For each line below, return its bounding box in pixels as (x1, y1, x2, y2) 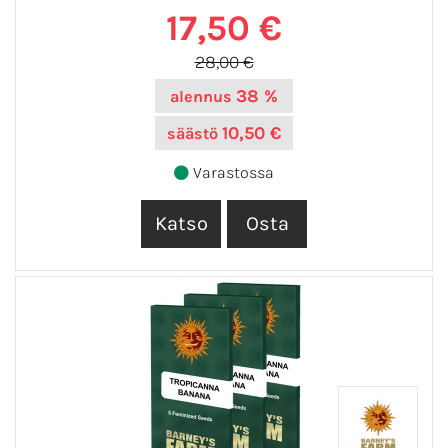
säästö (167, 123, 218, 143)
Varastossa (189, 163, 274, 183)
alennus (170, 86, 232, 106)
